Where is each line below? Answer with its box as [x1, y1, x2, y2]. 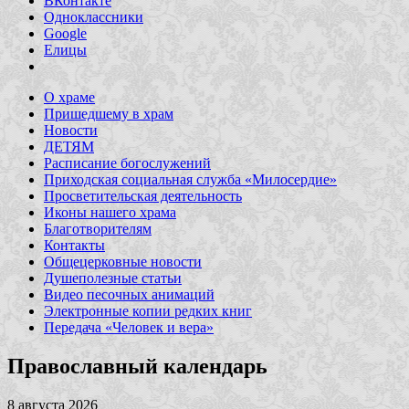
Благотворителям [44, 220, 152, 236]
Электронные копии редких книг [44, 302, 252, 319]
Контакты [44, 236, 105, 253]
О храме [44, 89, 95, 105]
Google [44, 25, 87, 41]
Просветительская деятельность [44, 187, 242, 204]
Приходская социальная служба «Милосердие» [44, 171, 337, 187]
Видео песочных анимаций [44, 286, 215, 302]
